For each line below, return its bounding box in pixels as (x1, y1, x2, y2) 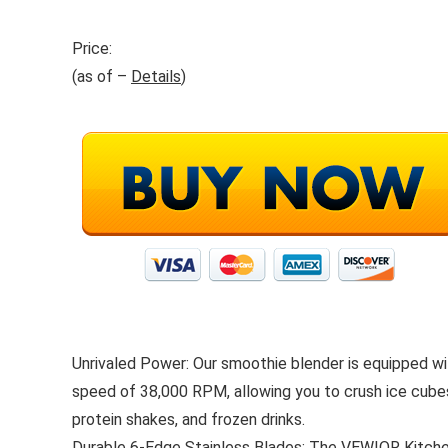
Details (131, 67, 181, 86)
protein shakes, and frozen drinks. (72, 410, 305, 429)
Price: (72, 39, 112, 58)
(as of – (72, 67, 131, 86)
